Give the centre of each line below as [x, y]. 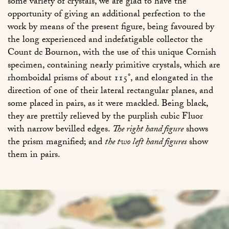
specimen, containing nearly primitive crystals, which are [114, 66]
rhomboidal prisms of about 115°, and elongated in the [110, 79]
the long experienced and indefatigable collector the [105, 40]
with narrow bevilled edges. [60, 130]
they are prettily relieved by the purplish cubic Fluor [105, 117]
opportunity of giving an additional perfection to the [107, 15]
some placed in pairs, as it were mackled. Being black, [108, 104]
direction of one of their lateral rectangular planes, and [110, 91]
